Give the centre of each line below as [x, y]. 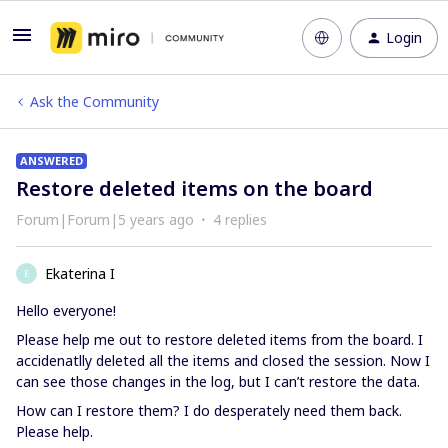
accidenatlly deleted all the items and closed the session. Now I [223, 360]
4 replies [240, 219]
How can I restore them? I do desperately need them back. [209, 410]
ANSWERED [51, 160]
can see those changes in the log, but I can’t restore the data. [220, 381]
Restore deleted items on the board [194, 188]
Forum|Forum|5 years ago [105, 219]
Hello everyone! [66, 310]
